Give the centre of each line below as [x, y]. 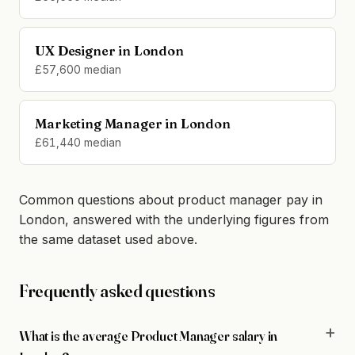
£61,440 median [78, 143]
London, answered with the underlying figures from [174, 220]
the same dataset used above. [108, 240]
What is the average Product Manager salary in [149, 335]
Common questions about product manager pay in [171, 200]
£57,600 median [78, 69]
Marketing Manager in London [133, 124]
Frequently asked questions [117, 291]
